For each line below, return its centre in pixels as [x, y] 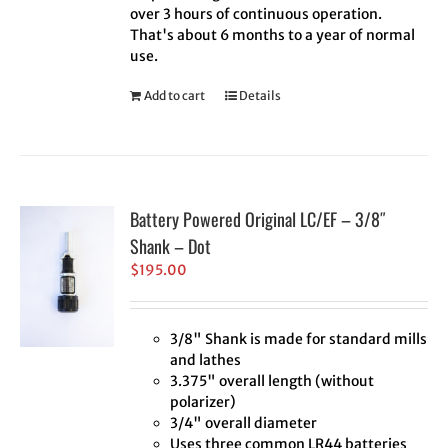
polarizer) [203, 402]
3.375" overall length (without [272, 381]
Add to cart [175, 96]
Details [260, 96]
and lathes [206, 360]
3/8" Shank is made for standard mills [299, 339]
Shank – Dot [171, 246]
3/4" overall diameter [244, 423]
